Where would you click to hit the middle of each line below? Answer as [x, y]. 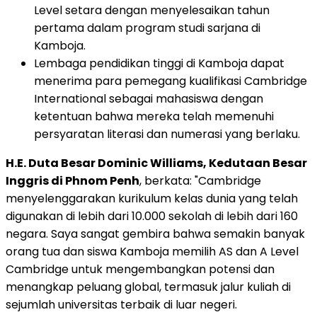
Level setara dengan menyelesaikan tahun [152, 10]
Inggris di [35, 180]
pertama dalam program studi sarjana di [147, 28]
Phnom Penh [102, 180]
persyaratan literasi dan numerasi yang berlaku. [167, 134]
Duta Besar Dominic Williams [116, 163]
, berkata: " [169, 180]
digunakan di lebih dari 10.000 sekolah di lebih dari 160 [152, 216]
